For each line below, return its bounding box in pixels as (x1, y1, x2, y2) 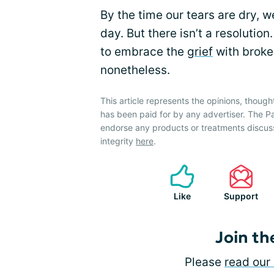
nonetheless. (100, 63, 170, 77)
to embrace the (100, 45, 187, 59)
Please (185, 255, 224, 269)
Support (224, 191, 258, 201)
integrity (100, 136, 136, 146)
